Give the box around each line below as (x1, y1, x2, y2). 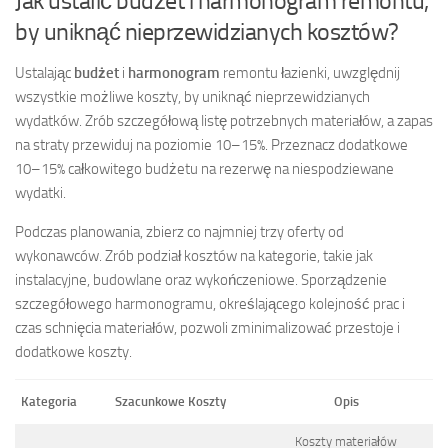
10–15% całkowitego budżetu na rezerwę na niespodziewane (15, 159, 394, 178)
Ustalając (15, 63, 74, 82)
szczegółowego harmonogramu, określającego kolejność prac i (15, 294, 405, 313)
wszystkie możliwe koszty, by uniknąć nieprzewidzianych (15, 87, 370, 106)
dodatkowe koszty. (15, 342, 132, 361)
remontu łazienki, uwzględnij (220, 63, 400, 82)
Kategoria (20, 393, 77, 409)
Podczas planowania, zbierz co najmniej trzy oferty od (15, 222, 344, 241)
